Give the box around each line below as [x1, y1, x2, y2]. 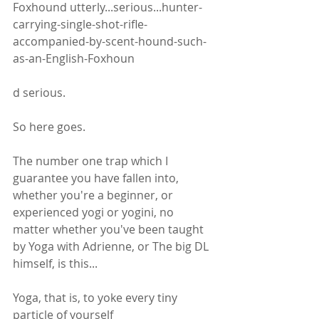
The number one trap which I [13, 153, 171, 169]
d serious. [13, 85, 68, 101]
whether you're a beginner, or [13, 187, 176, 204]
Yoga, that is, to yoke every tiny [13, 290, 180, 306]
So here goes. [13, 119, 85, 135]
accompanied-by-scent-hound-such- [13, 33, 206, 50]
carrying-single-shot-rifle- [13, 16, 147, 33]
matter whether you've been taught [13, 221, 206, 238]
